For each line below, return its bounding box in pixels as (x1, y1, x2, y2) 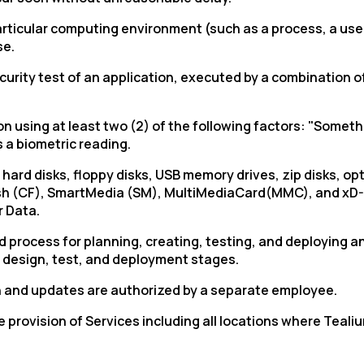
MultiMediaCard (164, 184, 266, 201)
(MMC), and (266, 184, 342, 201)
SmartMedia (47, 184, 124, 201)
